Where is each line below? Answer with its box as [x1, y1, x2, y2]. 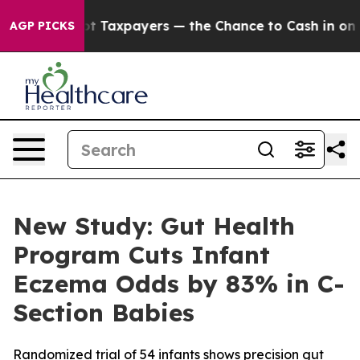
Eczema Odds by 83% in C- [13, 268, 345, 299]
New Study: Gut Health [13, 211, 295, 241]
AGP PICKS [10, 18, 75, 33]
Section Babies [13, 297, 194, 328]
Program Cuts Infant [13, 239, 270, 270]
